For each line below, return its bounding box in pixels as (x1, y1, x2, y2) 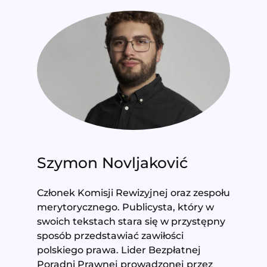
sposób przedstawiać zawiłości (36, 229, 184, 242)
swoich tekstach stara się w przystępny (36, 215, 225, 228)
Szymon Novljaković (36, 153, 188, 172)
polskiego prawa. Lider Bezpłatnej (36, 244, 201, 256)
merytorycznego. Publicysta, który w (36, 201, 214, 213)
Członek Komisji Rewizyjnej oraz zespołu (36, 187, 230, 199)
